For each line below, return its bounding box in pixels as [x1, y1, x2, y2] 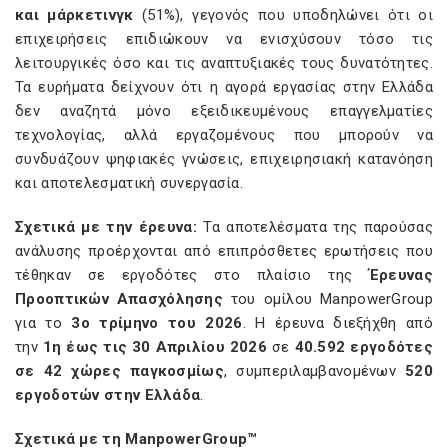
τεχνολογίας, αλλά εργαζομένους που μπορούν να [15, 126, 433, 144]
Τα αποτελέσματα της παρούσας [203, 218, 433, 236]
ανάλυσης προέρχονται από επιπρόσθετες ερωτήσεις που [15, 242, 433, 260]
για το [15, 314, 72, 332]
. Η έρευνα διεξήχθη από [242, 314, 434, 332]
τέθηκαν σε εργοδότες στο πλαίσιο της [15, 266, 369, 284]
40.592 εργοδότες [294, 338, 434, 356]
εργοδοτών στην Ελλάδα [15, 386, 201, 404]
